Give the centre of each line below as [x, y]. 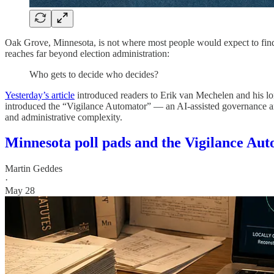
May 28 [20, 191]
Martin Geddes [34, 169]
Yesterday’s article [40, 95]
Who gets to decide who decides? [94, 74]
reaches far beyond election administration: [87, 53]
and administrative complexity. [64, 117]
